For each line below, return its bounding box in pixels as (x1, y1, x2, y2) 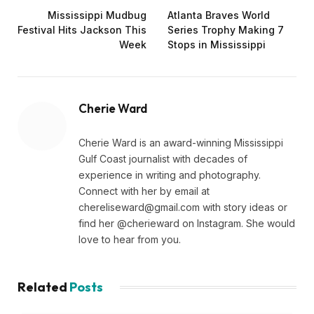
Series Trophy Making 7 (168, 24, 284, 36)
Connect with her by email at (78, 185, 210, 198)
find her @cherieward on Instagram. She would (78, 217, 295, 230)
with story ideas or (200, 201, 287, 214)
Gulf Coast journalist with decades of (78, 153, 247, 165)
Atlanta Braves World (168, 9, 270, 22)
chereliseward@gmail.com (78, 201, 200, 214)
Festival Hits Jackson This (18, 24, 146, 36)
